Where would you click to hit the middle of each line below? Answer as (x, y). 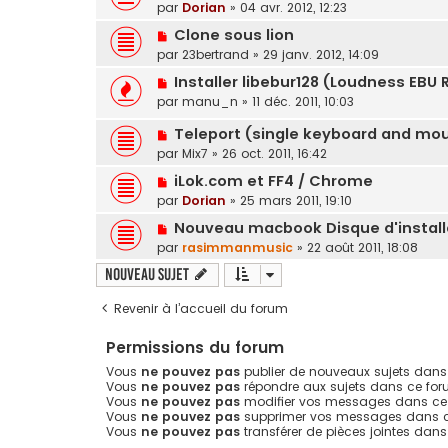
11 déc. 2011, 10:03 (303, 101)
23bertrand (215, 54)
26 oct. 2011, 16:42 (274, 154)
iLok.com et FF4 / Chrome (273, 181)
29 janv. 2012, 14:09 (321, 54)
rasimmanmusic (237, 248)
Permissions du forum (195, 348)
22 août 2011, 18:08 (362, 248)
